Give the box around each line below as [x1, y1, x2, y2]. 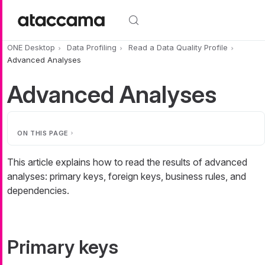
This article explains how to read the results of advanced [7, 156, 247, 168]
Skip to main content [2, 1, 90, 13]
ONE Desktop [7, 43, 55, 53]
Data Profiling [67, 43, 117, 53]
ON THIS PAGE [17, 128, 69, 137]
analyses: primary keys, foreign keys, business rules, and [7, 170, 246, 182]
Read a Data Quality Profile [128, 43, 228, 53]
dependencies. [7, 184, 69, 196]
